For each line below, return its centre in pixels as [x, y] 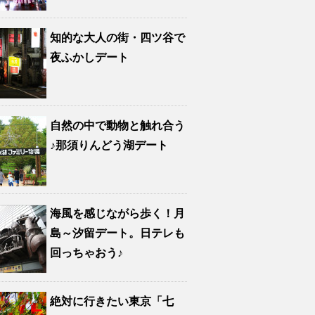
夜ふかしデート [89, 57]
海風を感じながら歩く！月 [117, 213]
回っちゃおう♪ [86, 253]
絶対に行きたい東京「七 [112, 301]
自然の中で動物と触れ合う [117, 126]
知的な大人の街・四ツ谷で [117, 38]
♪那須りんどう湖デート [109, 145]
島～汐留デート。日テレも [117, 233]
